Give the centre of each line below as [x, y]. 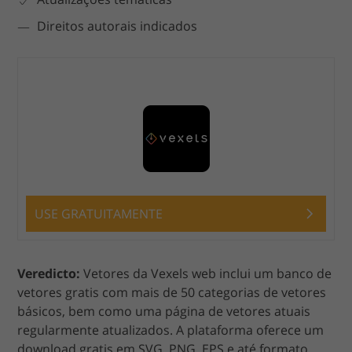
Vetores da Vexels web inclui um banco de [206, 273]
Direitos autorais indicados [117, 26]
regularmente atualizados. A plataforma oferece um [171, 330]
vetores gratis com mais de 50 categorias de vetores [172, 292]
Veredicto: [49, 273]
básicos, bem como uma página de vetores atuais [164, 311]
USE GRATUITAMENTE [99, 213]
